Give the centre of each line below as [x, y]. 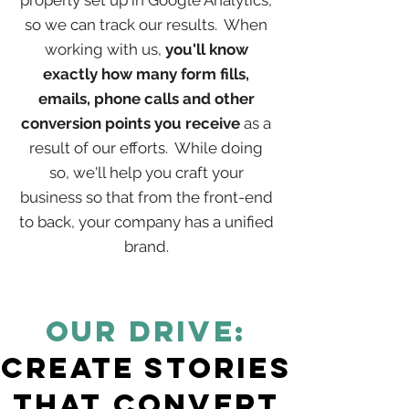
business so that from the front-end [146, 197]
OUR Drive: [146, 331]
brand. [146, 246]
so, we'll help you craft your [146, 173]
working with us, [105, 49]
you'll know [206, 49]
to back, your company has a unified [146, 222]
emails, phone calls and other [146, 99]
